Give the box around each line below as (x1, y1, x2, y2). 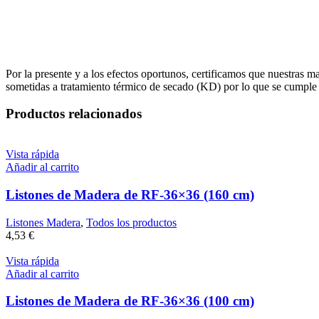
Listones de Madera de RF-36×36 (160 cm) (6, 187, 254, 202)
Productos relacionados (6, 106, 142, 122)
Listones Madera (6, 216, 80, 229)
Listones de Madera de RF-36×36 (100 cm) (6, 293, 254, 309)
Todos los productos (86, 216, 177, 229)
